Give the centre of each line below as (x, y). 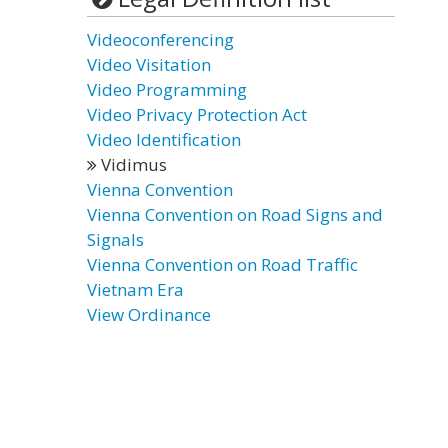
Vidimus (132, 164)
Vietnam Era (135, 289)
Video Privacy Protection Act (197, 114)
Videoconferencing (160, 39)
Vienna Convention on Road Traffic (222, 264)
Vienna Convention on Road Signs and (235, 214)
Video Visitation (149, 64)
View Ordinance (149, 314)
